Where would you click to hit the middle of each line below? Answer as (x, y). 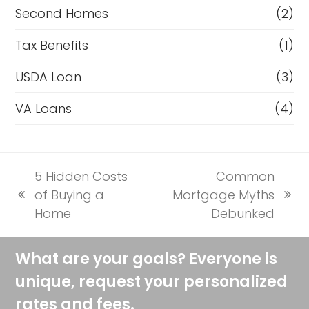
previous (42, 203)
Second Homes (62, 13)
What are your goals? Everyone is (147, 259)
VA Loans (44, 108)
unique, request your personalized (152, 281)
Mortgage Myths (223, 195)
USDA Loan (49, 77)
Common (245, 176)
